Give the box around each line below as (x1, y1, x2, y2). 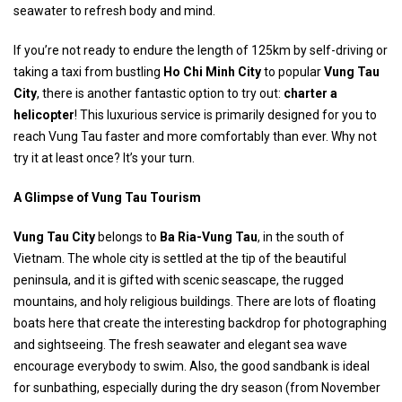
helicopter (13, 108, 74, 122)
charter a (284, 86, 337, 100)
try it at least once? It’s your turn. (13, 151, 195, 165)
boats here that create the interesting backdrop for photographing (13, 316, 387, 330)
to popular (261, 65, 324, 79)
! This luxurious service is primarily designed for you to (74, 108, 377, 122)
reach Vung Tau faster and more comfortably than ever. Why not (13, 129, 377, 144)
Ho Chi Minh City (163, 65, 261, 79)
